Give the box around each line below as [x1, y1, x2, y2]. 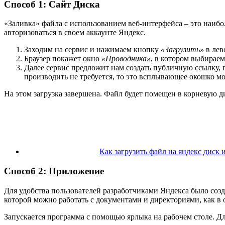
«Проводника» [101, 54, 151, 63]
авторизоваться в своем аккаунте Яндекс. [4, 28, 146, 37]
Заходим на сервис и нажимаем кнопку [24, 45, 161, 54]
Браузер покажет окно [24, 54, 101, 63]
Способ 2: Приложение [4, 166, 104, 177]
